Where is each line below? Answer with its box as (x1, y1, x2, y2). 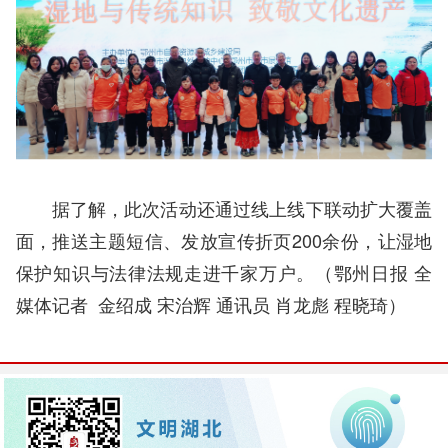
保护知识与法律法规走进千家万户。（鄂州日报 (15, 259, 415, 286)
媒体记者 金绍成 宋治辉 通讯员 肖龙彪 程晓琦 (15, 291, 388, 318)
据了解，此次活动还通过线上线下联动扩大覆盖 (51, 195, 433, 222)
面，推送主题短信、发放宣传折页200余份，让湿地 (15, 227, 433, 254)
